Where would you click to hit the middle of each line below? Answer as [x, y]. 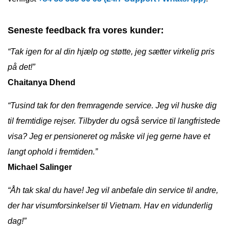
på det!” [21, 67]
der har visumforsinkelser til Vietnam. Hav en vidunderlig [110, 205]
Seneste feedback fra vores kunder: [86, 30]
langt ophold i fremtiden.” [53, 151]
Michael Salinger [40, 167]
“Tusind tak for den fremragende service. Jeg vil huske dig [112, 105]
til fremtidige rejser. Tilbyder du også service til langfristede [114, 121]
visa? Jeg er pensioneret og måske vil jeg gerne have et [109, 136]
